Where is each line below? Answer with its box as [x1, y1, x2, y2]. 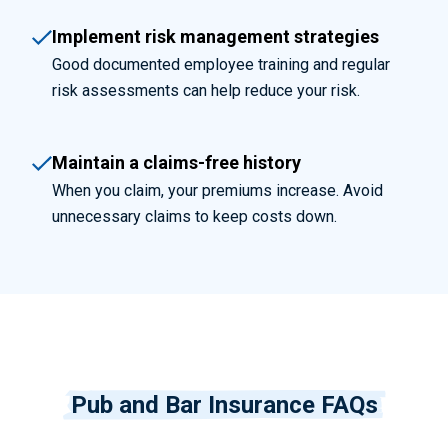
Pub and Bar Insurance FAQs [70, 391, 378, 419]
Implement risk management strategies [52, 26, 379, 47]
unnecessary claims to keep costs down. [52, 207, 341, 226]
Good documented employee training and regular [52, 55, 390, 74]
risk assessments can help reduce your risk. [52, 81, 360, 100]
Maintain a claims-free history [52, 152, 301, 173]
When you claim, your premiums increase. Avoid [52, 181, 383, 200]
